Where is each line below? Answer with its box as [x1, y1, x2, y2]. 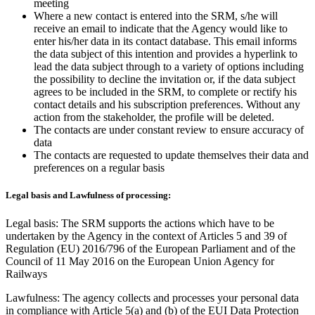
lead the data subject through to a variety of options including [34, 60, 304, 73]
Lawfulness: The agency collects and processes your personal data [6, 291, 299, 304]
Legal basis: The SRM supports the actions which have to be [6, 217, 274, 229]
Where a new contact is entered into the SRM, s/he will [34, 10, 278, 22]
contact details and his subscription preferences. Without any [34, 98, 300, 111]
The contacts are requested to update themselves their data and [34, 149, 309, 162]
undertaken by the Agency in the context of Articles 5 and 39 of [6, 229, 287, 242]
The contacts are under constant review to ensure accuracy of [34, 124, 304, 136]
